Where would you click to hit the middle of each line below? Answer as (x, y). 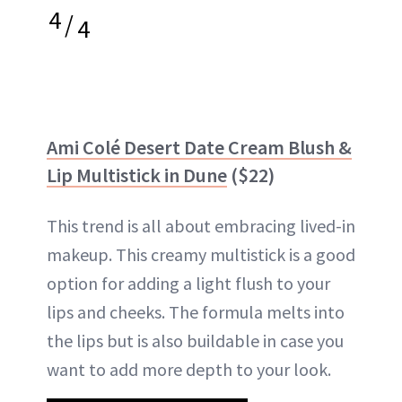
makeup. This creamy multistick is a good (201, 254)
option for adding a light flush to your (188, 283)
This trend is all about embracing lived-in (201, 225)
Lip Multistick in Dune (137, 175)
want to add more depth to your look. (189, 369)
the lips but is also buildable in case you (195, 340)
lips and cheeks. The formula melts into (196, 311)
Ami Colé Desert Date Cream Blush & (199, 147)
